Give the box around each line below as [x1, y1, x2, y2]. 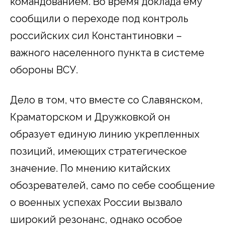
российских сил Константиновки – [10, 29, 182, 42]
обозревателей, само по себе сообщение [10, 179, 215, 191]
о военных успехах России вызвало [10, 196, 182, 208]
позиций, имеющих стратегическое [10, 145, 187, 157]
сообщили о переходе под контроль [10, 12, 188, 25]
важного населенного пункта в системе [10, 46, 204, 59]
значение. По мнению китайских [10, 162, 170, 174]
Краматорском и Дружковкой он [10, 110, 170, 123]
